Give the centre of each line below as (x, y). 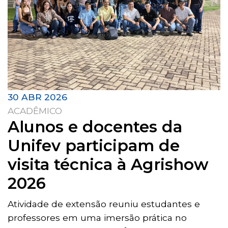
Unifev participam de (94, 146)
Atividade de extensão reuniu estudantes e (104, 204)
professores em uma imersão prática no (97, 218)
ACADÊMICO (35, 111)
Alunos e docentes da (95, 127)
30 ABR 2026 (37, 97)
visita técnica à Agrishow (108, 165)
